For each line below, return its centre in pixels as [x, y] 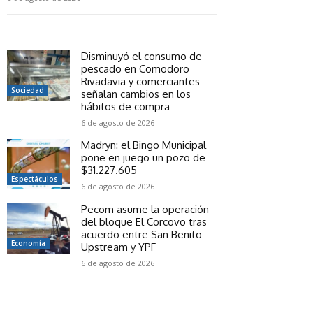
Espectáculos [35, 179]
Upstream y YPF [118, 247]
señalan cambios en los [136, 94]
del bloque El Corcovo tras [144, 221]
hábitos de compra [125, 106]
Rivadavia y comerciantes [140, 81]
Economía [28, 243]
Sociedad [28, 90]
